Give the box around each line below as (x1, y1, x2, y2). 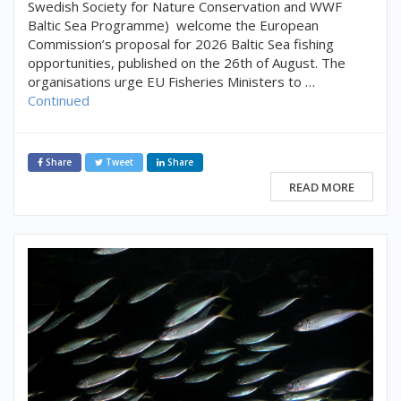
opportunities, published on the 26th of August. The (28, 54, 346, 73)
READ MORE (289, 178, 354, 195)
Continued (28, 91, 90, 110)
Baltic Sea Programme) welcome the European (28, 16, 319, 35)
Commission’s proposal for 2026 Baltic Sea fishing (28, 35, 334, 54)
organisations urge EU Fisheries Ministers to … (28, 73, 315, 91)
